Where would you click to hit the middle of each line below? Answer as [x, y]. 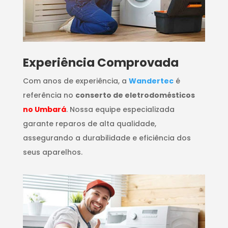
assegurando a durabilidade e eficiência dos [107, 138]
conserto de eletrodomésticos [135, 95]
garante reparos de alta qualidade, [89, 124]
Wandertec [151, 81]
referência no [49, 95]
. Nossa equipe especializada [120, 110]
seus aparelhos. [52, 152]
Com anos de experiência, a [76, 81]
